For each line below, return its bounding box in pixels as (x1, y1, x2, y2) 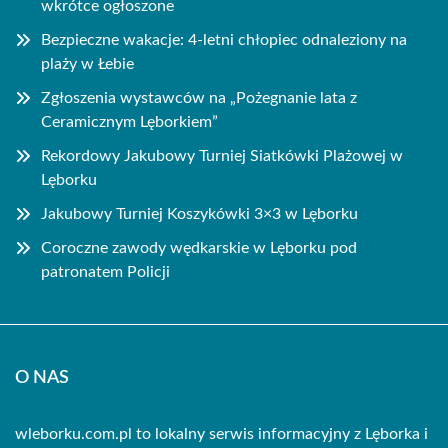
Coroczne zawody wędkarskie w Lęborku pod (41, 240, 357, 256)
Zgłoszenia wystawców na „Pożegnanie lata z (41, 90, 357, 106)
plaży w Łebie (41, 56, 134, 72)
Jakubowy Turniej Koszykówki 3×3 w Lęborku (41, 206, 358, 222)
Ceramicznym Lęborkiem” (41, 114, 218, 130)
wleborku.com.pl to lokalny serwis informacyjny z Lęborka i (15, 426, 428, 442)
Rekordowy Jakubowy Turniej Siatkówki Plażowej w (41, 148, 403, 164)
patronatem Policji (41, 264, 170, 280)
